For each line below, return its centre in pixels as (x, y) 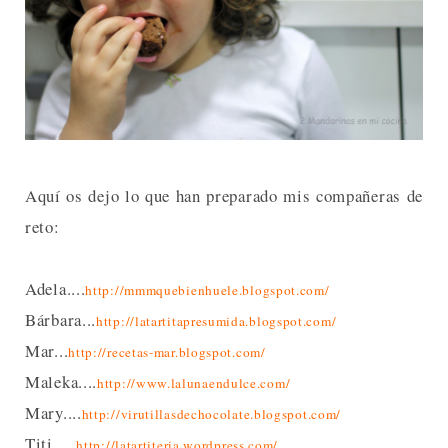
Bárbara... (60, 320)
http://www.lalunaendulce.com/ (194, 383)
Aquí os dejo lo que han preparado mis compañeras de (224, 196)
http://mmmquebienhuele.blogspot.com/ (207, 290)
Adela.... (55, 289)
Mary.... (53, 413)
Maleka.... (61, 382)
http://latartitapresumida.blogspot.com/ (216, 321)
